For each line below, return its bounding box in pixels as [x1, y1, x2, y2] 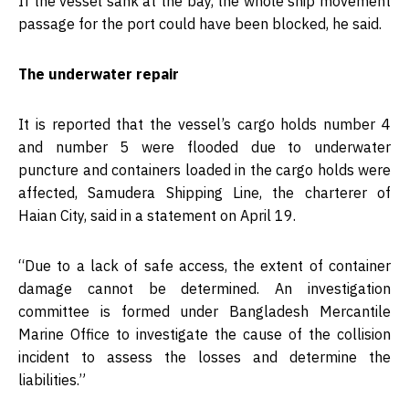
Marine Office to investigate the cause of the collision [18, 325, 391, 344]
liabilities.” [18, 371, 86, 390]
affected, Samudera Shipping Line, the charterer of [18, 184, 391, 203]
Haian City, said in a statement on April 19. [18, 206, 296, 225]
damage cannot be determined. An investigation [18, 279, 391, 299]
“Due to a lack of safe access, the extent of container [18, 257, 391, 276]
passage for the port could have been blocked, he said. [18, 15, 382, 34]
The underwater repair [18, 65, 179, 84]
